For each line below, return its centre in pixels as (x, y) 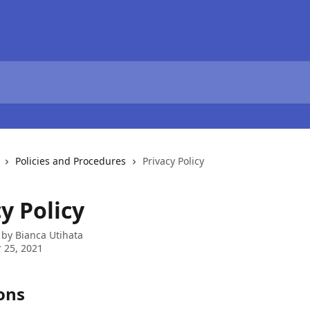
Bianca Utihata (49, 235)
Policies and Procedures (71, 161)
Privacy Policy (173, 161)
